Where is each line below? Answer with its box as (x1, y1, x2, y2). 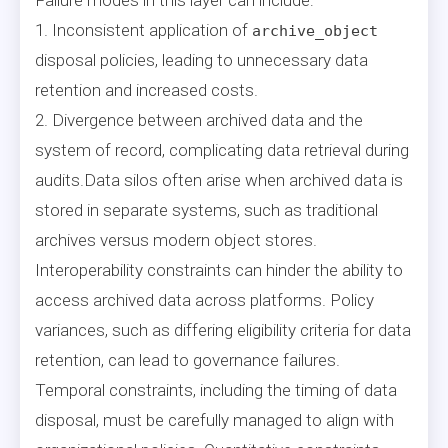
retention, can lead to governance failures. (35, 349, 340, 370)
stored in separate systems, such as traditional (35, 199, 378, 220)
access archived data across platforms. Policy (35, 289, 374, 310)
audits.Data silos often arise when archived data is (35, 169, 403, 190)
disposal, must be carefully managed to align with (35, 409, 394, 430)
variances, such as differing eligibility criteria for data (35, 319, 411, 340)
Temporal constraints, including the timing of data (35, 379, 397, 400)
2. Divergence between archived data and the (35, 109, 363, 130)
